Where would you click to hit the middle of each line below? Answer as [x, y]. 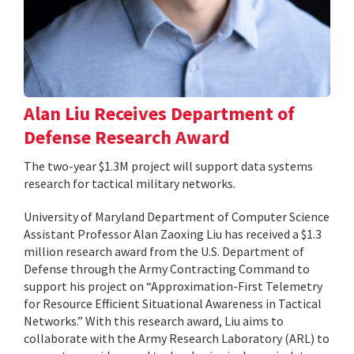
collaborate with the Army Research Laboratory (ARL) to [177, 339]
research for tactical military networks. [130, 184]
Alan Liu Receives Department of [159, 114]
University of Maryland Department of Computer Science [177, 217]
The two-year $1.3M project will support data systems [168, 166]
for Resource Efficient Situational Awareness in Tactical [173, 304]
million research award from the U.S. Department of [164, 252]
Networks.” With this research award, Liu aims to [154, 321]
